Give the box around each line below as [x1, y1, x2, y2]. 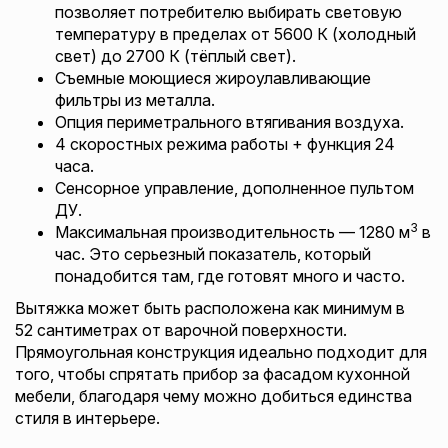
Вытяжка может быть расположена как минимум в [15, 298, 405, 318]
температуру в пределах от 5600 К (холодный [55, 24, 416, 44]
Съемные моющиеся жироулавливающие [55, 68, 371, 88]
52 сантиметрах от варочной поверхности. [15, 320, 347, 340]
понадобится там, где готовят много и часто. [55, 266, 405, 286]
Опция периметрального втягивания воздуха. [55, 112, 404, 132]
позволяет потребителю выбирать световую [55, 2, 402, 22]
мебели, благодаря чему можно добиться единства [15, 386, 412, 406]
